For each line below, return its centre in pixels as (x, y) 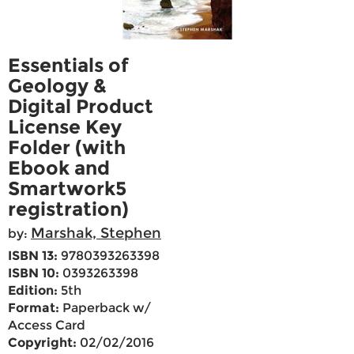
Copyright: (42, 343)
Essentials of (68, 66)
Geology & (57, 86)
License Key (65, 127)
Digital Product (81, 107)
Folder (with (67, 148)
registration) (68, 209)
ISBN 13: (33, 256)
